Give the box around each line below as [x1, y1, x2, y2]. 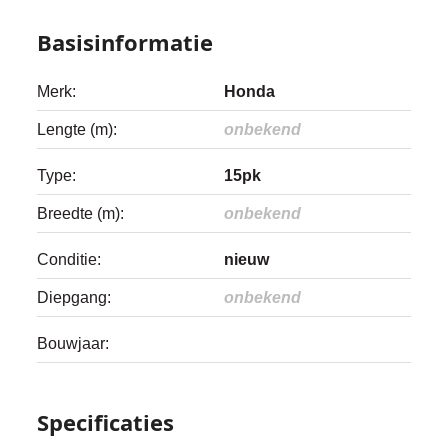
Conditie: [37, 251, 102, 268]
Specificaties [37, 407, 175, 437]
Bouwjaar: [37, 335, 110, 352]
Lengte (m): [37, 121, 118, 138]
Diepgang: [37, 289, 112, 306]
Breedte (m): [37, 205, 125, 222]
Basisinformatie [37, 27, 214, 57]
